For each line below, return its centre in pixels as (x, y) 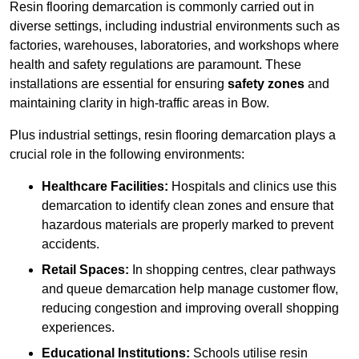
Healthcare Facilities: (105, 187)
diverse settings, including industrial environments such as (175, 26)
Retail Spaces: (85, 270)
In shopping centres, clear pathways (232, 270)
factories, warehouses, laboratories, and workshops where (174, 46)
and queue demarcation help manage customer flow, (190, 289)
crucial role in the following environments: (127, 155)
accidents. (71, 244)
